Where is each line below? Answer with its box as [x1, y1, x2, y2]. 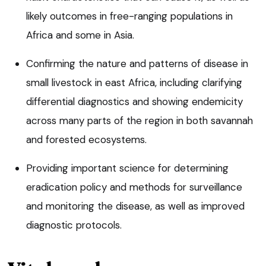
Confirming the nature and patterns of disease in [26, 56, 248, 70]
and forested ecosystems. [26, 132, 147, 146]
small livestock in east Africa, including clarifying [26, 75, 242, 89]
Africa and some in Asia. [26, 28, 134, 42]
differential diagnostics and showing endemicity [26, 94, 243, 108]
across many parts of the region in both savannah [26, 113, 253, 127]
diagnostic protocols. [26, 218, 122, 232]
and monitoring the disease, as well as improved [26, 199, 245, 213]
